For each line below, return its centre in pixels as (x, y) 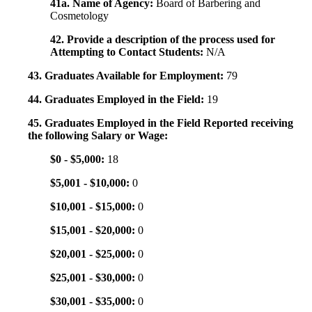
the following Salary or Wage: (98, 136)
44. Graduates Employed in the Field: (117, 100)
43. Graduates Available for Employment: (127, 76)
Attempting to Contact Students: (128, 52)
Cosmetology (79, 16)
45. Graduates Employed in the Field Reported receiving (161, 123)
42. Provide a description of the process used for (163, 40)
